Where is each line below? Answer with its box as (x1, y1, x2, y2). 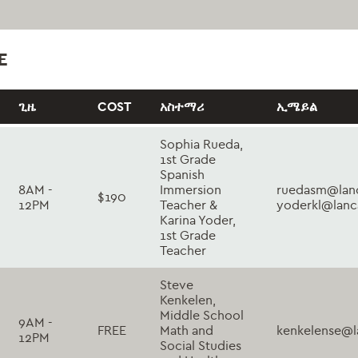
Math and (160, 322, 213, 338)
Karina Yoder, (160, 212, 236, 228)
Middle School (160, 307, 244, 323)
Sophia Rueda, (160, 136, 243, 152)
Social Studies (160, 337, 241, 353)
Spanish (160, 166, 205, 182)
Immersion (160, 181, 221, 197)
